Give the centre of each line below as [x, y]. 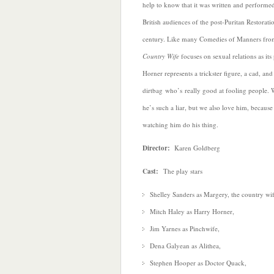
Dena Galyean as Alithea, [185, 246]
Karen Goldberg [195, 148]
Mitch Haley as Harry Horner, [192, 211]
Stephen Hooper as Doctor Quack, [198, 263]
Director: [156, 148]
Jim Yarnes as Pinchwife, [185, 228]
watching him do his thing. [180, 124]
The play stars [180, 171]
